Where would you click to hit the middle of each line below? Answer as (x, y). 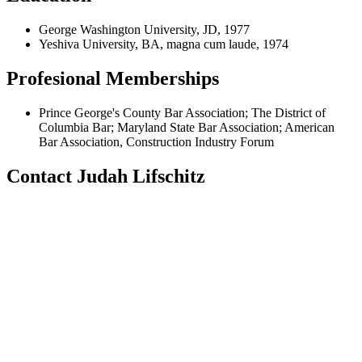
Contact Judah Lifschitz (106, 176)
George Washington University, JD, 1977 (144, 30)
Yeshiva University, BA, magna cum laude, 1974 (164, 44)
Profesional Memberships (113, 78)
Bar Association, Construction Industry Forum (156, 141)
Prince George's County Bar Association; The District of (182, 112)
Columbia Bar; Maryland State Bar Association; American (187, 127)
